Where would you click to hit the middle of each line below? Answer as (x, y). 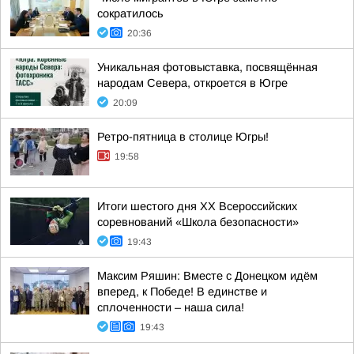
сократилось (130, 13)
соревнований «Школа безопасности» (198, 222)
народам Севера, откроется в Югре (192, 83)
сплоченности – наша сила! (171, 307)
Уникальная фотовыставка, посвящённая (207, 67)
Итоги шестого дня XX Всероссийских (197, 206)
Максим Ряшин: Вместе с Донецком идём (207, 276)
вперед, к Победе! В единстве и (182, 292)
